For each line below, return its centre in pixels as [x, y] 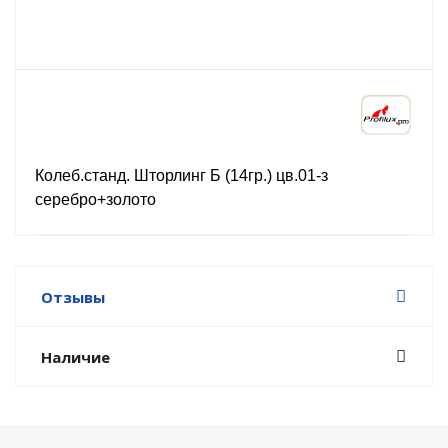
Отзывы [73, 297]
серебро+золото [95, 199]
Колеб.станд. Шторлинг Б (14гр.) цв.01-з [181, 175]
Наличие [75, 357]
